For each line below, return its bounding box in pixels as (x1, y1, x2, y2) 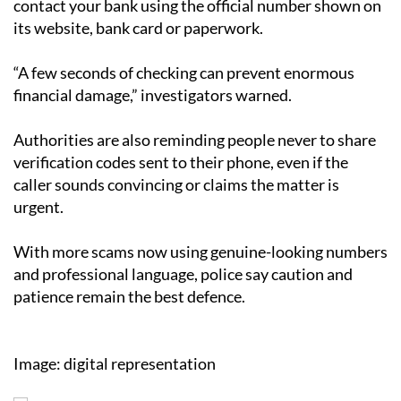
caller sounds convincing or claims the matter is (13, 174, 339, 194)
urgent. (13, 196, 64, 217)
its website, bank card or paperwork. (13, 17, 263, 38)
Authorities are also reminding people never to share (13, 129, 376, 149)
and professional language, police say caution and (13, 263, 353, 284)
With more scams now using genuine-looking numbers (13, 241, 388, 261)
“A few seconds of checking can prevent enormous (13, 62, 354, 82)
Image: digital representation (13, 353, 216, 373)
